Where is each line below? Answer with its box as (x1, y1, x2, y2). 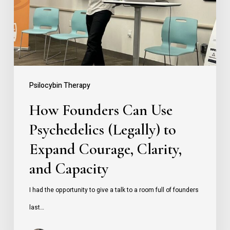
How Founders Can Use (29, 100, 172, 120)
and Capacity (29, 159, 108, 178)
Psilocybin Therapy (29, 80, 90, 91)
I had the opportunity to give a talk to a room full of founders (29, 185, 199, 195)
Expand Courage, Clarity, (29, 139, 182, 159)
